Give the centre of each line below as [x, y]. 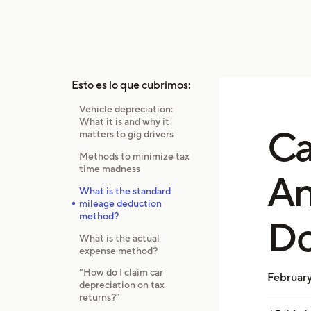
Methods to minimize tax [134, 157]
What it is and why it [124, 122]
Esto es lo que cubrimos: [132, 85]
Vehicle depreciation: [126, 109]
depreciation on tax [121, 285]
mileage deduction [120, 203]
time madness [109, 169]
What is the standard [125, 191]
